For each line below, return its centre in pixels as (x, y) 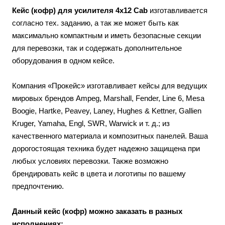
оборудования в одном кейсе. (63, 60)
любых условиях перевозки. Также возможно (90, 161)
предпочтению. (38, 186)
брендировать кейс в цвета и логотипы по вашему (99, 173)
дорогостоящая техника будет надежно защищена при (106, 148)
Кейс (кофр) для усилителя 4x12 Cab (80, 10)
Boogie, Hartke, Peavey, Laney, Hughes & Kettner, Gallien (107, 110)
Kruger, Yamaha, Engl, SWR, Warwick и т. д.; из (91, 123)
